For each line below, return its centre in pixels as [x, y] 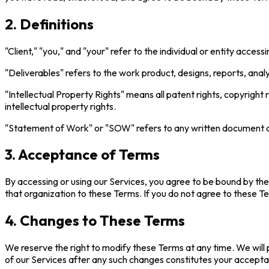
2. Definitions [49, 24]
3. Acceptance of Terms [82, 155]
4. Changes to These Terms [95, 221]
